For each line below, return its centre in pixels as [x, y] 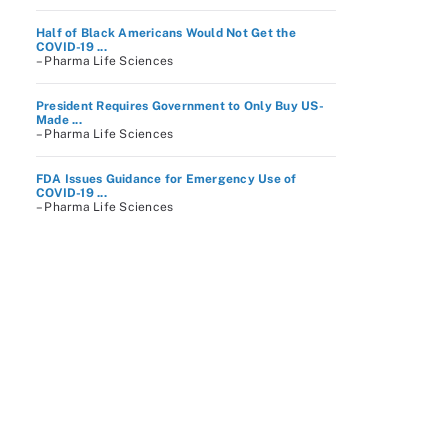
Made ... [59, 120]
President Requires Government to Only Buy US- [180, 106]
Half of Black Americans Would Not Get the [166, 33]
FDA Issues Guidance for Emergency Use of [166, 179]
